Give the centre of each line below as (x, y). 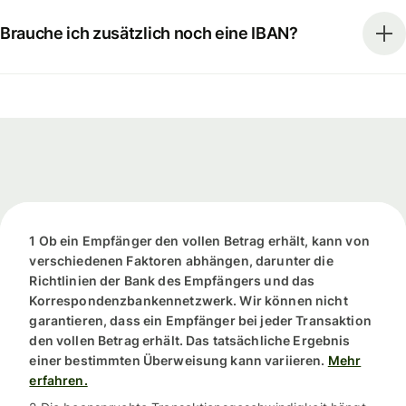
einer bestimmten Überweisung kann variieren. (177, 361)
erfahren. (58, 381)
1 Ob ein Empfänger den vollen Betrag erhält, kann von (199, 241)
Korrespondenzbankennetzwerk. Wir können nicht (188, 301)
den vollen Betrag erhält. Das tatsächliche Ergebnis (190, 341)
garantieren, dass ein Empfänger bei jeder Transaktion (200, 321)
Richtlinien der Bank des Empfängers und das (172, 281)
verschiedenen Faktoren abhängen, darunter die (181, 261)
